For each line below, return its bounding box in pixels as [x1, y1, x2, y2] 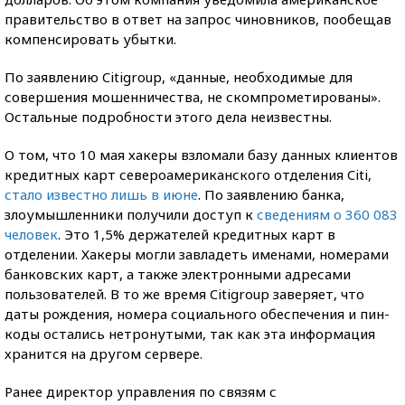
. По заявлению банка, [198, 185, 344, 203]
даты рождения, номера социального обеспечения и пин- [5, 305, 390, 323]
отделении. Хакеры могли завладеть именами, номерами [5, 245, 389, 263]
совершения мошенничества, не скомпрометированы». [5, 88, 381, 106]
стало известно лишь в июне [5, 185, 198, 203]
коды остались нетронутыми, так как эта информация [5, 325, 375, 343]
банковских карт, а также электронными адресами [5, 265, 351, 283]
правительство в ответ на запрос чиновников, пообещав [5, 10, 391, 28]
